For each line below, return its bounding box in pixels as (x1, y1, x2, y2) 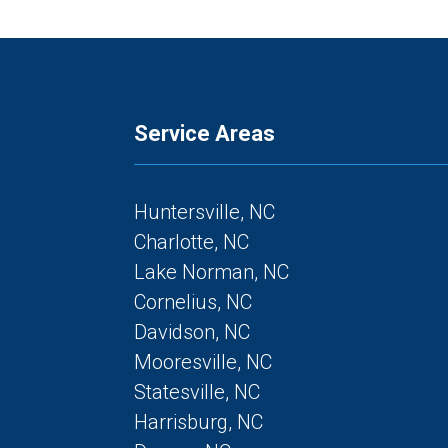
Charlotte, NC (134, 229, 250, 254)
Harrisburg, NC (134, 409, 264, 434)
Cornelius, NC (134, 289, 253, 314)
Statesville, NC (134, 379, 261, 404)
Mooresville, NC (134, 349, 273, 374)
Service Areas (134, 120, 276, 146)
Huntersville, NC (134, 199, 276, 224)
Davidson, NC (134, 319, 251, 344)
